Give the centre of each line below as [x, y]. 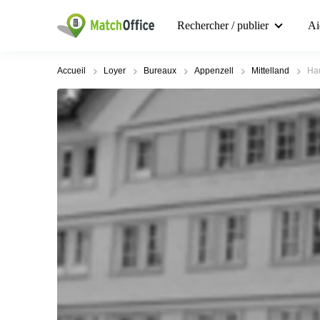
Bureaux [160, 71]
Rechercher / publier [223, 25]
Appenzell [214, 71]
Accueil [71, 71]
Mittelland [270, 71]
